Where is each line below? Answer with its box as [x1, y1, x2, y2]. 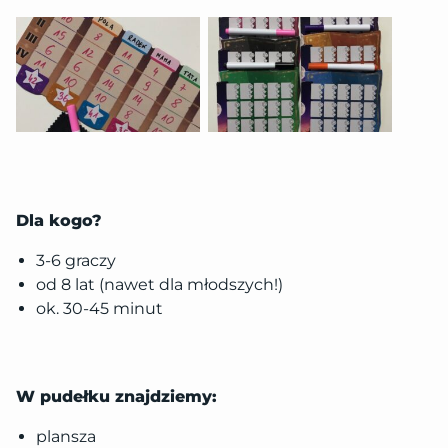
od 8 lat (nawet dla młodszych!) [36, 274, 283, 294]
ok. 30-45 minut [36, 298, 163, 318]
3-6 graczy [36, 250, 116, 270]
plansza [36, 426, 96, 446]
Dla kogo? [16, 210, 102, 230]
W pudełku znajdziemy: [16, 386, 217, 406]
